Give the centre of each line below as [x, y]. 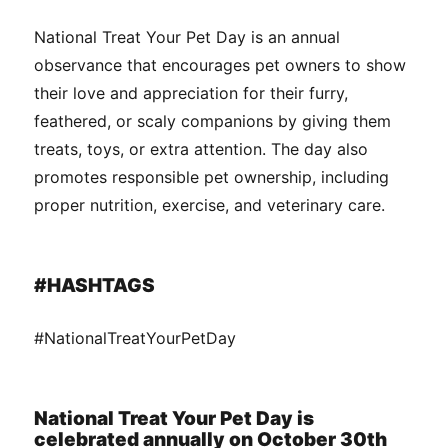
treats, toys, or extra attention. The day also [201, 149]
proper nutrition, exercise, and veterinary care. [210, 205]
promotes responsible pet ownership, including [212, 177]
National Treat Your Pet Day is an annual [187, 37]
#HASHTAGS [95, 286]
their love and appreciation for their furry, [191, 93]
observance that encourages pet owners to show [220, 65]
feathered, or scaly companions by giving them [213, 121]
